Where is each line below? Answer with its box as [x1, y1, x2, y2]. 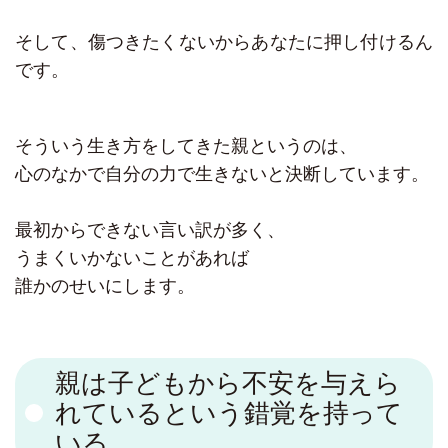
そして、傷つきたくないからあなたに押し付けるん [15, 32, 433, 53]
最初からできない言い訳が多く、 [15, 220, 285, 241]
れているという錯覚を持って [55, 399, 403, 428]
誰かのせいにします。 [15, 276, 195, 297]
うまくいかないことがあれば [15, 248, 249, 269]
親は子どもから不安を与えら [55, 369, 401, 398]
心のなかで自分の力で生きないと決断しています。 [15, 164, 429, 185]
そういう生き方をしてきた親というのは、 [15, 136, 357, 157]
